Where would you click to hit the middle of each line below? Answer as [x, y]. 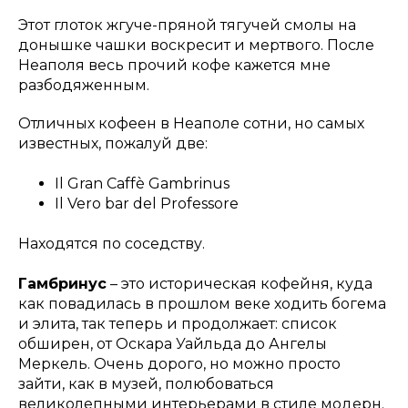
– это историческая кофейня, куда [240, 283]
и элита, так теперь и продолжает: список [178, 323]
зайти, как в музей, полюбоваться [146, 383]
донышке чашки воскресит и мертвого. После [196, 45]
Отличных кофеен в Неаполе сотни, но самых [191, 123]
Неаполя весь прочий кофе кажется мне [174, 65]
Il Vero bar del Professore [147, 203]
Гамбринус [62, 283]
